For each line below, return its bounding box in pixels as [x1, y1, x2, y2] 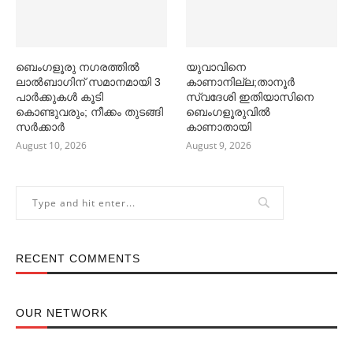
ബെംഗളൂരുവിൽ [186, 106, 271, 119]
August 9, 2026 [186, 139, 252, 153]
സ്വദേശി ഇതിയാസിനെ [186, 91, 314, 104]
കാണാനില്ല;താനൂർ [186, 76, 295, 89]
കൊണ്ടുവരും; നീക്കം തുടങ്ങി [16, 106, 163, 119]
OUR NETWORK [16, 307, 108, 320]
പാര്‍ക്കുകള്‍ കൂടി [16, 91, 103, 104]
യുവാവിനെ [186, 61, 247, 74]
